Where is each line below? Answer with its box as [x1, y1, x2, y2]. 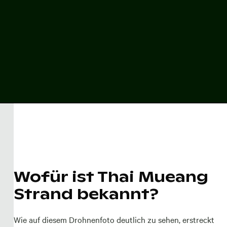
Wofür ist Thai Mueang [13, 167, 208, 186]
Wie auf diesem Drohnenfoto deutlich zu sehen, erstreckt [13, 213, 214, 225]
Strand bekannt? [13, 184, 159, 203]
